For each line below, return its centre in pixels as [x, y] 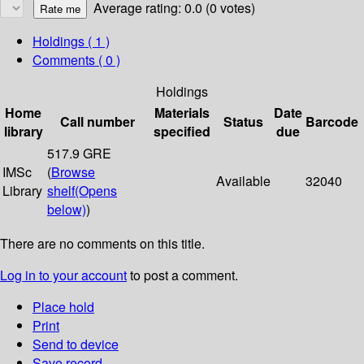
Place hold [63, 307]
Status [243, 122]
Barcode [332, 122]
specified [182, 132]
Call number [97, 122]
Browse [73, 172]
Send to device [76, 344]
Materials [182, 113]
